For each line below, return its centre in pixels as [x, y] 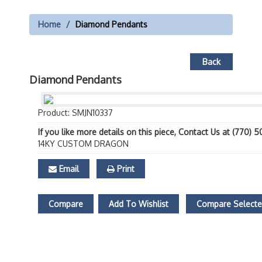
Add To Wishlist [139, 204]
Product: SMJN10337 [75, 113]
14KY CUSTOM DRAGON [83, 144]
